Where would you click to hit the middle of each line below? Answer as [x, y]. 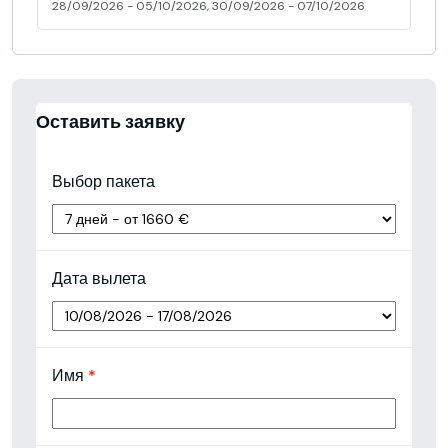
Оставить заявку [110, 121]
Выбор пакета [103, 181]
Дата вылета [99, 278]
